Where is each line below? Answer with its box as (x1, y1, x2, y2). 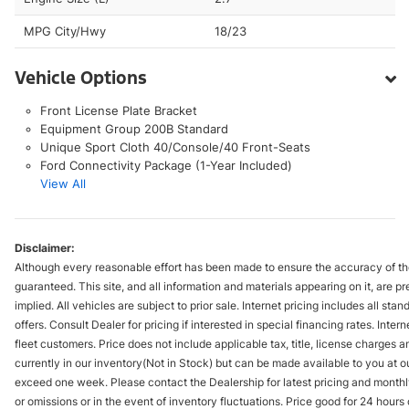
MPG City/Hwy (24, 23, 106, 38)
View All (39, 175, 86, 191)
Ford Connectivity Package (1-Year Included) (39, 157, 292, 173)
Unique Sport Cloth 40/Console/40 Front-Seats (39, 139, 310, 154)
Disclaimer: (15, 240, 75, 255)
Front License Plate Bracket (39, 102, 197, 118)
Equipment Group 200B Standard (39, 121, 228, 136)
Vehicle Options (15, 66, 147, 89)
